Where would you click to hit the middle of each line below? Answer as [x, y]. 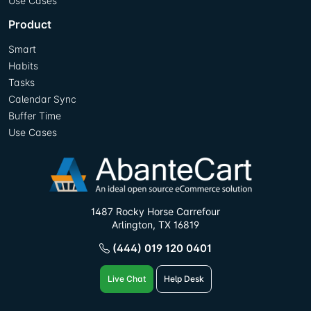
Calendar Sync [42, 99]
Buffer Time [35, 115]
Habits [23, 65]
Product [30, 24]
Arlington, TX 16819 [155, 224]
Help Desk [184, 278]
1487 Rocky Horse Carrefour [155, 211]
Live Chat [126, 278]
